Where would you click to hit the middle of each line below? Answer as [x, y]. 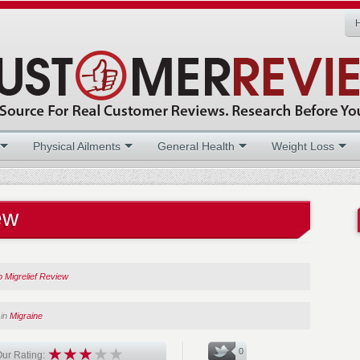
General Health [196, 146]
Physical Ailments [77, 146]
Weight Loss [303, 146]
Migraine [26, 316]
